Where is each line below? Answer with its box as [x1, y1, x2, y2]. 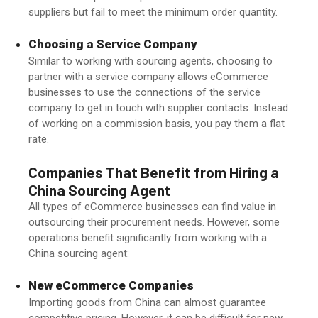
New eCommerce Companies [28, 278, 194, 293]
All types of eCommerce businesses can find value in [28, 199, 276, 213]
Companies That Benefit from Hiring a [28, 163, 279, 181]
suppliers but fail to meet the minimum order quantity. [28, 5, 278, 18]
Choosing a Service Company [28, 37, 200, 52]
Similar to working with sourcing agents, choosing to [28, 55, 273, 68]
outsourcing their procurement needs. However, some [28, 215, 280, 229]
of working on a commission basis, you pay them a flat [28, 117, 285, 131]
